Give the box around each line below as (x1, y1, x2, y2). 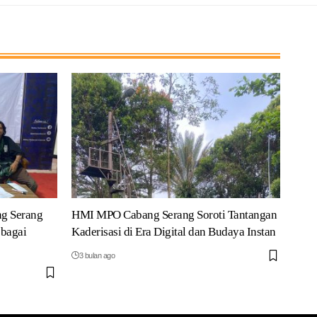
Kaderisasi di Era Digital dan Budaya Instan (71, 225, 276, 239)
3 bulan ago (79, 251, 115, 260)
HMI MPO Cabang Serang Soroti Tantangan (71, 208, 277, 222)
